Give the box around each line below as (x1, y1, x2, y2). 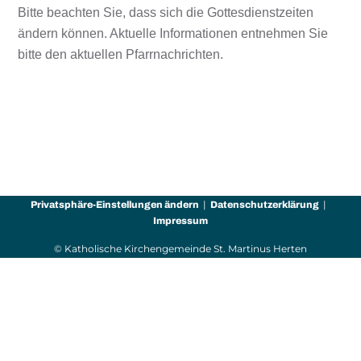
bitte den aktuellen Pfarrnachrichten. (18, 47, 224, 61)
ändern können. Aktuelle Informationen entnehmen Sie (18, 26, 329, 40)
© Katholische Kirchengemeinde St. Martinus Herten (54, 243, 307, 255)
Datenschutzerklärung (210, 199, 319, 210)
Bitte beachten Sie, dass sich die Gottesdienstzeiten (18, 5, 314, 19)
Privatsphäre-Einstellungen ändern (31, 199, 199, 210)
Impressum (153, 215, 208, 226)
